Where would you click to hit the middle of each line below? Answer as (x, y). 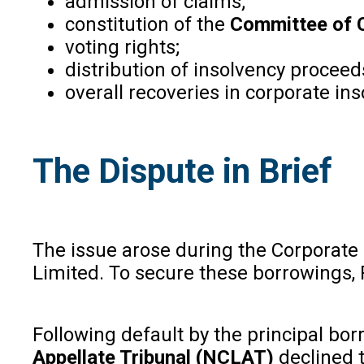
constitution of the (147, 24)
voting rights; (122, 47)
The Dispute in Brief (182, 171)
